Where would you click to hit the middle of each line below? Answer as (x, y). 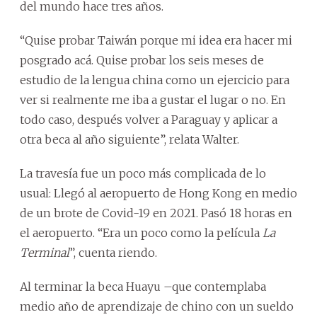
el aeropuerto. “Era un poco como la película (141, 232)
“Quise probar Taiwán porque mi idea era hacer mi (156, 40)
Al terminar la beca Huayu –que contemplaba (143, 286)
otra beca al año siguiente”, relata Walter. (129, 139)
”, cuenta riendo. (113, 252)
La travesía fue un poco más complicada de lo (143, 173)
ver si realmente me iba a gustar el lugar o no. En (153, 99)
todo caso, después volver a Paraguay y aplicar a (149, 119)
